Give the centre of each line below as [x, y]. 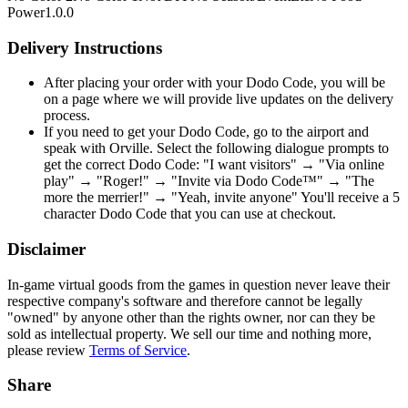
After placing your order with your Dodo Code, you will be [214, 83]
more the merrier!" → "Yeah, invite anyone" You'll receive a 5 [222, 198]
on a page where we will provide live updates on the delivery [219, 99]
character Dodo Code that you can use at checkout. [190, 214]
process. [67, 116]
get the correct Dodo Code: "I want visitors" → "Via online [214, 165]
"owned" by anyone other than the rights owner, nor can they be [191, 317]
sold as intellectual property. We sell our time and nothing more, [189, 333]
